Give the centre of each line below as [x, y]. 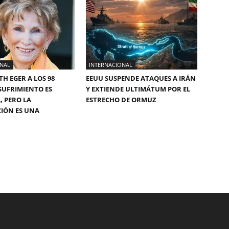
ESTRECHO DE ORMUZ [121, 100]
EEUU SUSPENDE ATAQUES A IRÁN [141, 78]
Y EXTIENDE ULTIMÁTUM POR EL [138, 89]
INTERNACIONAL [111, 65]
